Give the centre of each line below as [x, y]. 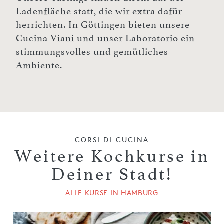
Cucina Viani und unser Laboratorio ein [105, 38]
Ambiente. [39, 65]
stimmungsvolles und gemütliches [92, 52]
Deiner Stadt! [112, 174]
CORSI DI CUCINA [112, 139]
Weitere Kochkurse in [112, 156]
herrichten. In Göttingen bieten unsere [103, 25]
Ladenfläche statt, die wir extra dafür [99, 11]
